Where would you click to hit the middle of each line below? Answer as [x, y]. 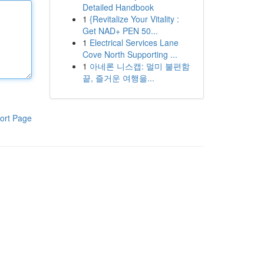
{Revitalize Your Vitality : [134, 19]
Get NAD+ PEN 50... [120, 31]
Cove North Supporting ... [130, 54]
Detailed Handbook [118, 7]
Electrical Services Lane [134, 42]
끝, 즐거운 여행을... [118, 78]
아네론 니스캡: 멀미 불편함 [139, 66]
